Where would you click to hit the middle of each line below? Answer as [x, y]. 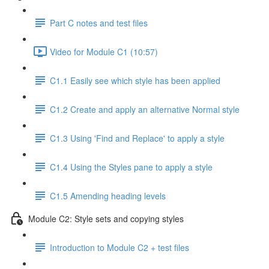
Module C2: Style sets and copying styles [106, 218]
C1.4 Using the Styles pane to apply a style [131, 167]
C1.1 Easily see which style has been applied [135, 80]
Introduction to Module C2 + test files [119, 247]
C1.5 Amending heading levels [108, 195]
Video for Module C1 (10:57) [104, 51]
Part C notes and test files [99, 23]
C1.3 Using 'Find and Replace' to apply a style [137, 138]
